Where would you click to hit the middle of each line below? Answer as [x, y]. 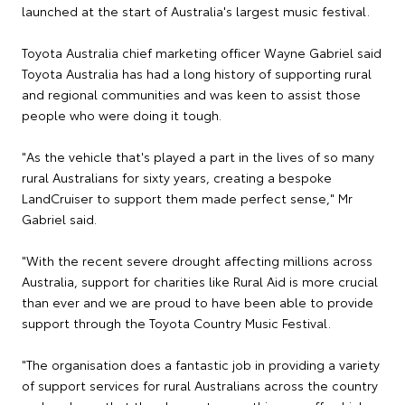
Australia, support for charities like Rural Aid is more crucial [200, 281]
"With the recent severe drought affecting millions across [197, 260]
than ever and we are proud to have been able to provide [198, 302]
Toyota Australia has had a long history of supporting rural [197, 73]
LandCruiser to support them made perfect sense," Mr [187, 198]
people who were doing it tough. [122, 115]
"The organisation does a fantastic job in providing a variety [201, 364]
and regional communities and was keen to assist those [191, 94]
